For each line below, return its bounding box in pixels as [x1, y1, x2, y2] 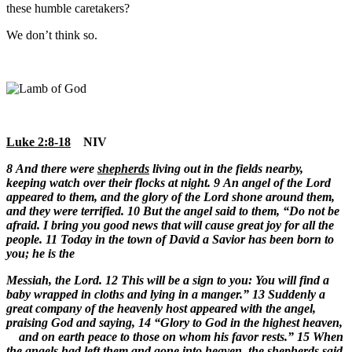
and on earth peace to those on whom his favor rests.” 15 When [6, 330, 343, 344]
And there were [16, 162, 97, 176]
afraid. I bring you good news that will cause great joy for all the [6, 218, 334, 233]
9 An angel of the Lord [211, 176, 331, 190]
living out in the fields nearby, [149, 162, 303, 176]
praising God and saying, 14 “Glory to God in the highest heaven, [6, 316, 343, 330]
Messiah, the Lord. [6, 273, 102, 288]
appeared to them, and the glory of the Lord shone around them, [6, 190, 335, 204]
